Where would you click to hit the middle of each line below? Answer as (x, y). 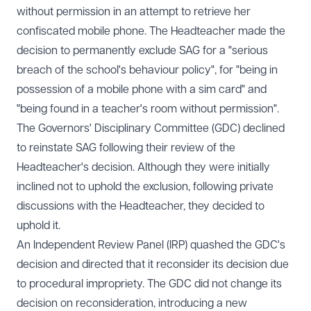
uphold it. (39, 226)
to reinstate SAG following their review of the (126, 148)
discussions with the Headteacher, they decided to (141, 206)
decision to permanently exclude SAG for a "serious (142, 51)
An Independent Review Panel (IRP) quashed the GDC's (151, 245)
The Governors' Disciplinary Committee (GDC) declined (151, 128)
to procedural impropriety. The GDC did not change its (149, 284)
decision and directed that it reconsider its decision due (153, 264)
